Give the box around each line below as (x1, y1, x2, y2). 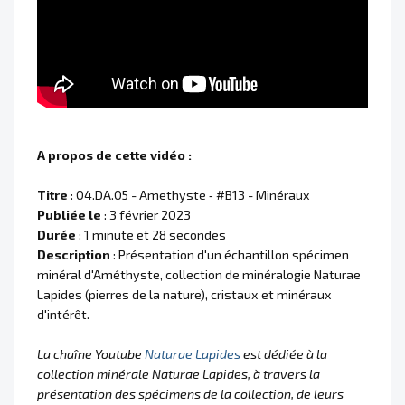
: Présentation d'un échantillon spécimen (110, 247, 349, 262)
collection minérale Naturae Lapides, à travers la (37, 366, 320, 381)
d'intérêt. (37, 306, 89, 322)
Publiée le (37, 207, 101, 222)
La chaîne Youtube (37, 346, 145, 362)
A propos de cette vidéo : (37, 147, 192, 163)
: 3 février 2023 (101, 207, 191, 222)
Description (37, 247, 110, 262)
